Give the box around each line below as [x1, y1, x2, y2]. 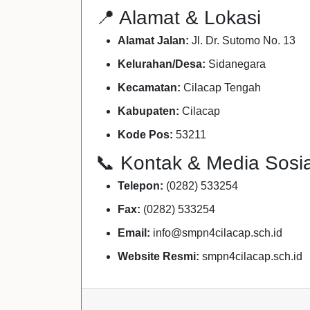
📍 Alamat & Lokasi [95, 7, 261, 28]
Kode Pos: [118, 129, 173, 140]
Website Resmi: [118, 250, 199, 262]
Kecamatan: [118, 82, 181, 93]
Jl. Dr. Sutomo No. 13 [189, 35, 295, 46]
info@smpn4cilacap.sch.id [150, 227, 282, 239]
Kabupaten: [118, 105, 179, 117]
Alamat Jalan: [118, 35, 189, 46]
